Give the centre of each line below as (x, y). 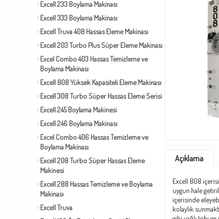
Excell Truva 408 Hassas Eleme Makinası (94, 31)
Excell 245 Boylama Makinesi (78, 109)
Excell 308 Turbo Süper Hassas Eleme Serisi (101, 96)
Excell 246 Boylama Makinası (79, 123)
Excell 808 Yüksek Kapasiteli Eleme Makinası (101, 82)
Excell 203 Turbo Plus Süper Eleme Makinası (101, 45)
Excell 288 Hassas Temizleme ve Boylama (96, 184)
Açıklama (189, 158)
